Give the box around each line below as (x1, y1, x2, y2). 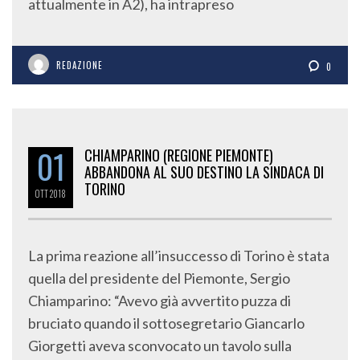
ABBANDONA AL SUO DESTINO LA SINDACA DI (84, 162, 324, 182)
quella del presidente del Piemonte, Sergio (28, 269, 290, 287)
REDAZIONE (56, 59, 103, 72)
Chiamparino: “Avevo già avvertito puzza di (28, 292, 291, 309)
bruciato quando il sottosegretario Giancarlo (28, 314, 305, 332)
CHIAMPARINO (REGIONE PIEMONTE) (84, 145, 273, 166)
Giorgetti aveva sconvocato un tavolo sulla (28, 337, 292, 354)
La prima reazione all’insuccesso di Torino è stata (28, 247, 329, 264)
